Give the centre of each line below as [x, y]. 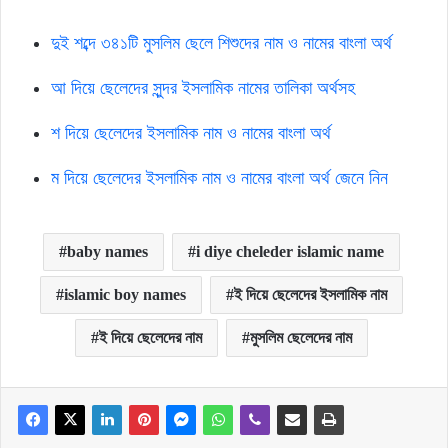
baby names [107, 252]
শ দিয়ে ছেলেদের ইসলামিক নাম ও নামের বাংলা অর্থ [191, 133]
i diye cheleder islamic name [290, 252]
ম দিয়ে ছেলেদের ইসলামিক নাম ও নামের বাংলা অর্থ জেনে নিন [219, 178]
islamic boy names [125, 295]
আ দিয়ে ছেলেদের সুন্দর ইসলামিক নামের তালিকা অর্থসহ [203, 88]
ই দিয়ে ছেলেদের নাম [150, 338]
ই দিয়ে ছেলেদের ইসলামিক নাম [310, 295]
